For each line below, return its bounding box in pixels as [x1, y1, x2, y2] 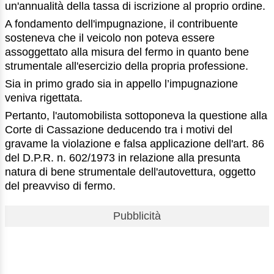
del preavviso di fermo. [5, 179, 116, 192]
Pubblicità [113, 209, 161, 222]
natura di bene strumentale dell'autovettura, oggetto [5, 165, 256, 178]
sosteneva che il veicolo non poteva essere [5, 32, 215, 45]
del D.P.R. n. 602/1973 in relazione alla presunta [5, 151, 240, 164]
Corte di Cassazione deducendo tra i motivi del [5, 123, 232, 136]
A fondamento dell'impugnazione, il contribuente [5, 18, 238, 31]
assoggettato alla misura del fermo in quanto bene [5, 46, 249, 59]
